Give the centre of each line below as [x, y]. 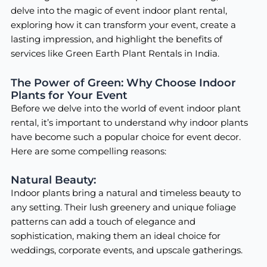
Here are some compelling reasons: [88, 151]
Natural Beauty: [53, 180]
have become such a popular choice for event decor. [125, 137]
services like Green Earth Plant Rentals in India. [115, 54]
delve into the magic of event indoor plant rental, [119, 11]
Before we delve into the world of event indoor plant [125, 108]
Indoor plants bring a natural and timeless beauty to [125, 193]
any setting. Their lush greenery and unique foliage [123, 208]
